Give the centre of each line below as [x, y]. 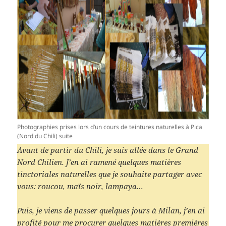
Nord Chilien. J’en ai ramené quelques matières [99, 162]
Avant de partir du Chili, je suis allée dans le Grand [108, 150]
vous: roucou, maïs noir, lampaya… [80, 186]
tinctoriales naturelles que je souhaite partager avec [110, 174]
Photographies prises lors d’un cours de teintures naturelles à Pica [110, 127]
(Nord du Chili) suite [45, 136]
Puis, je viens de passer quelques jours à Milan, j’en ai [111, 211]
